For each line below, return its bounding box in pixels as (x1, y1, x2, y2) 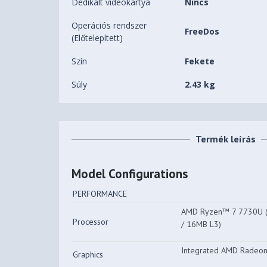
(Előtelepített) (72, 32, 123, 44)
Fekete (185, 55, 215, 67)
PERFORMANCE (73, 188, 128, 200)
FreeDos (185, 26, 220, 38)
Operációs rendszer (72, 20, 147, 32)
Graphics (73, 249, 104, 260)
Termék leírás (195, 133, 256, 145)
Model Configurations (72, 166, 188, 182)
